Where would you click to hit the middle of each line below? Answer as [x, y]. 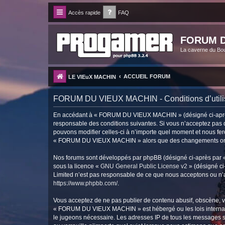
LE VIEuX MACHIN [92, 77]
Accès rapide [84, 13]
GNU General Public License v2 [144, 166]
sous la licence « [77, 166]
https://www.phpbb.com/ [85, 183]
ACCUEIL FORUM [147, 76]
